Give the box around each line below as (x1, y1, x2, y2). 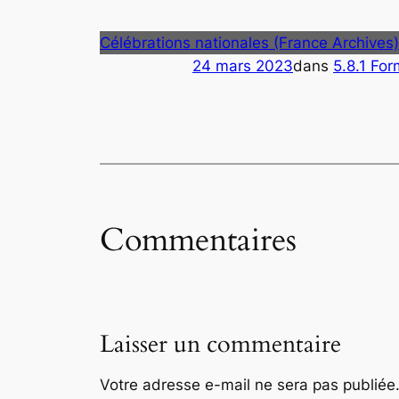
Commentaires (100, 219, 297, 263)
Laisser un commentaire (100, 328, 341, 361)
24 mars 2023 (192, 56, 293, 75)
